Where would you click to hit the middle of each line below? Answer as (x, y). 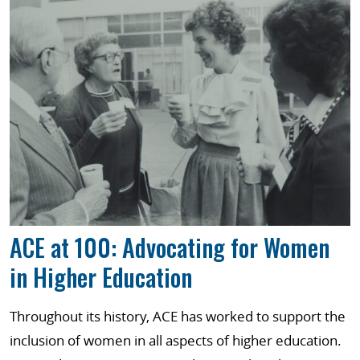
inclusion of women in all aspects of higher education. (176, 340)
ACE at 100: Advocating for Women (170, 247)
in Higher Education (101, 276)
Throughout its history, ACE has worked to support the (178, 316)
